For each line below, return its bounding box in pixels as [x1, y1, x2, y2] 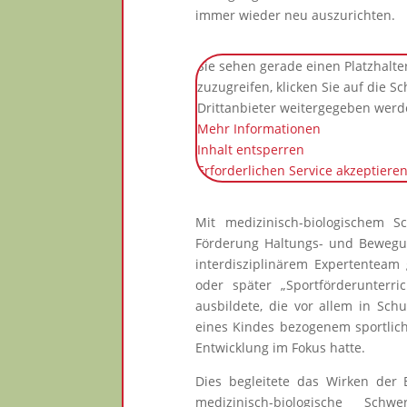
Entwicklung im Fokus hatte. [195, 338, 366, 356]
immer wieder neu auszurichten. [195, 5, 396, 24]
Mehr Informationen [197, 120, 322, 138]
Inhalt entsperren [197, 141, 305, 159]
